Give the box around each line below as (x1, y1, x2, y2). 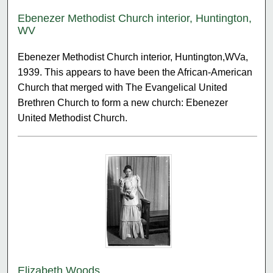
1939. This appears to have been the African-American (18, 66, 253, 77)
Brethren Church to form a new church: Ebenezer (18, 97, 229, 108)
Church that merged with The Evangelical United (18, 82, 228, 93)
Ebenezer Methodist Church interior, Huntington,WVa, (18, 51, 249, 62)
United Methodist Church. (18, 112, 128, 123)
